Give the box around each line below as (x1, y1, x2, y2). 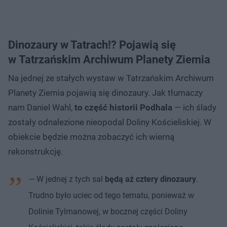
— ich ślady (172, 102, 216, 112)
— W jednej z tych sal (28, 174, 105, 184)
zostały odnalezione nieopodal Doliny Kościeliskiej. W (8, 117, 211, 127)
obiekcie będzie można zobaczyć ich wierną (8, 131, 174, 142)
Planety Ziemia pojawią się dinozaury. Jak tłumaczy (8, 87, 203, 98)
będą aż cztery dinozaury (105, 174, 196, 184)
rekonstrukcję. (8, 146, 63, 157)
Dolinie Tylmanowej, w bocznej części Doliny (28, 206, 187, 216)
